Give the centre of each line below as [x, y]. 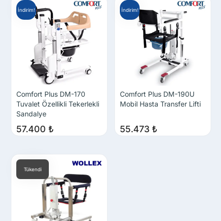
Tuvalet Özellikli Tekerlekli [58, 104]
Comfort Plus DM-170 [51, 94]
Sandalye [32, 113]
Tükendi [33, 169]
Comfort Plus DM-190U [157, 94]
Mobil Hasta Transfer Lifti [160, 104]
